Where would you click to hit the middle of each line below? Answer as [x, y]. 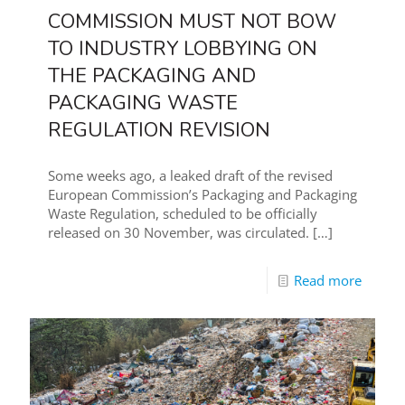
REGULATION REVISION [159, 130]
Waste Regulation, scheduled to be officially [183, 213]
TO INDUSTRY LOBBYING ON [183, 48]
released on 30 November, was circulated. [179, 232]
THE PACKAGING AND [152, 75]
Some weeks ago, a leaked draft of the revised [190, 175]
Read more [328, 280]
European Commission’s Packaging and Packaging [202, 194]
